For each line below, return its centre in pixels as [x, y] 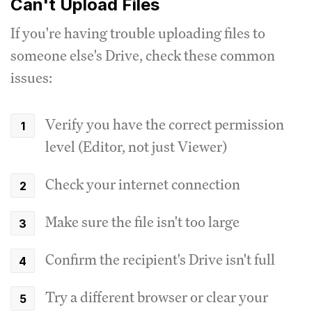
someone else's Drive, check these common [143, 55]
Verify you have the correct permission [165, 124]
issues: [31, 77]
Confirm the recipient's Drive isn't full [160, 259]
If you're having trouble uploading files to [138, 33]
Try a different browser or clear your [157, 297]
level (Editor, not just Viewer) [136, 146]
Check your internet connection [143, 184]
